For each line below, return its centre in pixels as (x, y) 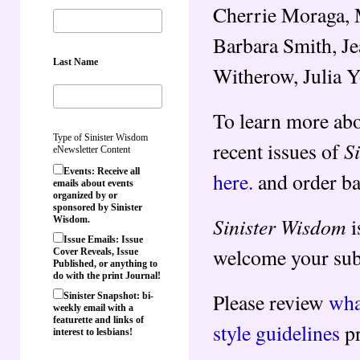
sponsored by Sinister (98, 207)
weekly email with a (93, 307)
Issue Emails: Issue (103, 239)
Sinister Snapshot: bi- (108, 295)
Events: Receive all (102, 171)
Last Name (76, 61)
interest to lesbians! (93, 331)
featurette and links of (98, 319)
